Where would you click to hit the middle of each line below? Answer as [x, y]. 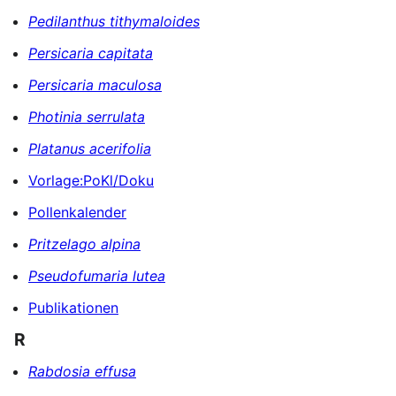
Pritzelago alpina [84, 244]
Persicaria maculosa [95, 85]
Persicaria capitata [91, 53]
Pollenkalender [77, 213]
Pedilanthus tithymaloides [114, 22]
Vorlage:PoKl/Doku [91, 181]
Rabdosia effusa [82, 371]
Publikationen [73, 308]
